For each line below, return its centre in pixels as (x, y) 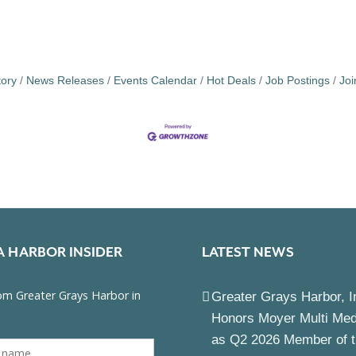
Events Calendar (155, 80)
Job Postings (298, 80)
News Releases (65, 80)
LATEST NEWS (248, 252)
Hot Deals (231, 80)
